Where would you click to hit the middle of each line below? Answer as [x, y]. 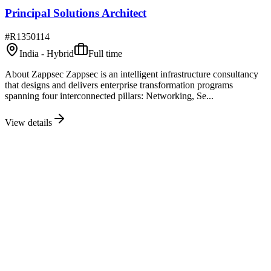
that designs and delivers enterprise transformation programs [119, 85]
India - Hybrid [47, 53]
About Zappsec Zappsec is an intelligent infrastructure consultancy [132, 74]
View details [28, 122]
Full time [105, 53]
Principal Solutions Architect [76, 13]
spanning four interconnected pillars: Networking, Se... [109, 96]
